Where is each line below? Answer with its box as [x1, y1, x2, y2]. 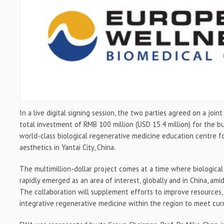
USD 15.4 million [137, 119, 189, 129]
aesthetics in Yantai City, [19, 142, 97, 152]
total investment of [19, 119, 84, 129]
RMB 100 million [83, 119, 134, 129]
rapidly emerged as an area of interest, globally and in [19, 175, 190, 185]
